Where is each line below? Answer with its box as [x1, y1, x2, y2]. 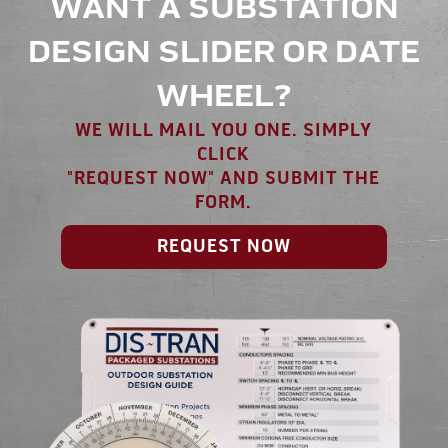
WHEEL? [156, 78, 292, 117]
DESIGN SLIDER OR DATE [28, 34, 420, 73]
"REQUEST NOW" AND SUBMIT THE [67, 167, 381, 191]
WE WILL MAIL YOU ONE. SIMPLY [75, 119, 373, 143]
